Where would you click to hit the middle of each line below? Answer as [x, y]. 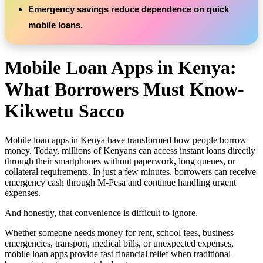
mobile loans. [55, 25]
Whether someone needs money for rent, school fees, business [119, 232]
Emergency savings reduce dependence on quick [129, 9]
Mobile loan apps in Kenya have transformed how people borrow [126, 140]
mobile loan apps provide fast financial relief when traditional [118, 254]
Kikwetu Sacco [65, 111]
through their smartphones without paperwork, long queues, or [120, 161]
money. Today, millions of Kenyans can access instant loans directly [130, 150]
